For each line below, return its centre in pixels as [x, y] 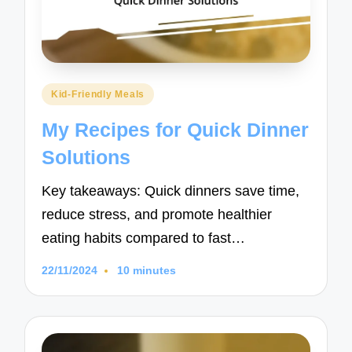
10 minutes [146, 270]
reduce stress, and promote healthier [157, 215]
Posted [61, 93]
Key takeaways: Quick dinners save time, [171, 191]
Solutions [86, 157]
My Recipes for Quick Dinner [176, 129]
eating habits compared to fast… [144, 238]
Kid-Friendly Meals [98, 95]
